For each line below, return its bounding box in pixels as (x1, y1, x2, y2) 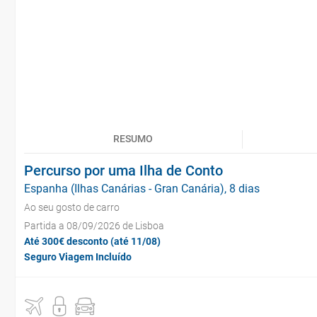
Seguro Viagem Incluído (24, 251, 132, 263)
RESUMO (113, 133, 153, 144)
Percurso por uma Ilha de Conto (24, 162, 223, 179)
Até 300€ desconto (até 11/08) (24, 236, 161, 247)
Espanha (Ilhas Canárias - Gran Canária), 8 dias (24, 182, 260, 195)
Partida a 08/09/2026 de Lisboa (24, 220, 164, 231)
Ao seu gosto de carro (24, 202, 120, 213)
